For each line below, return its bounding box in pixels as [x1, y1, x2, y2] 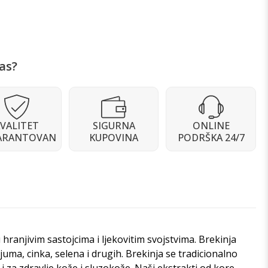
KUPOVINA [89, 131, 139, 144]
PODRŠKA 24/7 [177, 131, 245, 144]
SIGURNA [92, 119, 135, 132]
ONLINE [192, 119, 230, 132]
